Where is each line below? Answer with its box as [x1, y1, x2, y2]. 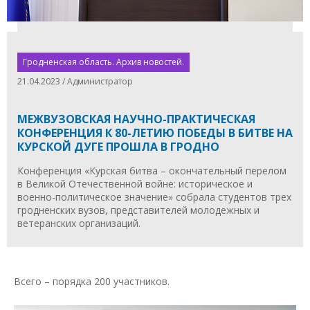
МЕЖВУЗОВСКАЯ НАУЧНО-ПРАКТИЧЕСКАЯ [17, 111, 255, 127]
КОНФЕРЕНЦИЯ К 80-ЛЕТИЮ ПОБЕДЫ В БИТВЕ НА [17, 125, 293, 140]
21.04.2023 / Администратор [17, 75, 133, 87]
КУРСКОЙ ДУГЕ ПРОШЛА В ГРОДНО [17, 138, 219, 154]
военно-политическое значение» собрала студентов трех [17, 190, 291, 203]
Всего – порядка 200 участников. [14, 274, 170, 288]
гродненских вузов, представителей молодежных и [17, 203, 259, 217]
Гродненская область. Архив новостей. [23, 55, 184, 68]
